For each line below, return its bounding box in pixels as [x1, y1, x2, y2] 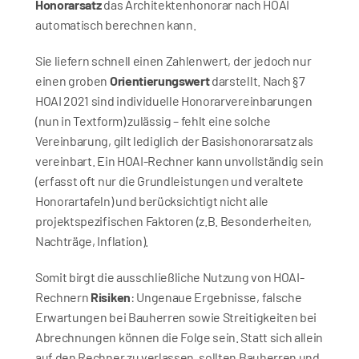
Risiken [91, 289, 131, 305]
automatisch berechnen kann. [35, 17, 199, 32]
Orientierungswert [109, 73, 210, 88]
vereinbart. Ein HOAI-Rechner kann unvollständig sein [35, 153, 324, 168]
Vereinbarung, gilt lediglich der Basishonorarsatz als [35, 133, 314, 148]
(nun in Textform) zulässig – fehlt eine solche [35, 113, 271, 128]
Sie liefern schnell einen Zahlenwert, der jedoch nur [35, 53, 312, 68]
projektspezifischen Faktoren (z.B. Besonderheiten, [35, 213, 312, 228]
